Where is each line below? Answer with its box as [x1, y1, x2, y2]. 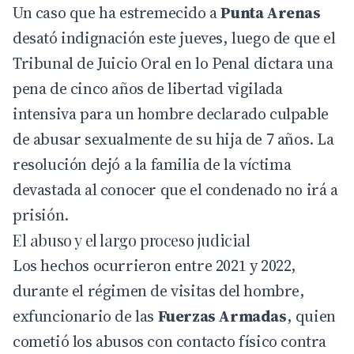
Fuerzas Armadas [157, 304, 287, 327]
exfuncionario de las [13, 304, 158, 327]
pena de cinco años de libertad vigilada [13, 77, 283, 100]
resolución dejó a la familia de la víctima [13, 153, 292, 175]
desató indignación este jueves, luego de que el [13, 26, 336, 49]
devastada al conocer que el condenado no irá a [13, 178, 338, 201]
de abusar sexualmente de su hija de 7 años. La [13, 127, 334, 150]
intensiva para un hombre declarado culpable [13, 102, 329, 125]
